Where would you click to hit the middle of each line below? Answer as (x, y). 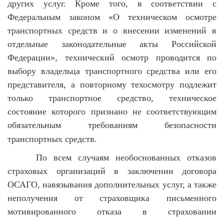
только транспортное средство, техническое (112, 98)
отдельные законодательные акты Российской (112, 44)
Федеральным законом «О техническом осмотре (112, 17)
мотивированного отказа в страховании (112, 211)
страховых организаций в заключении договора (112, 171)
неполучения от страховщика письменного (112, 198)
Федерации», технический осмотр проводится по (112, 57)
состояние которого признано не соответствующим (112, 111)
